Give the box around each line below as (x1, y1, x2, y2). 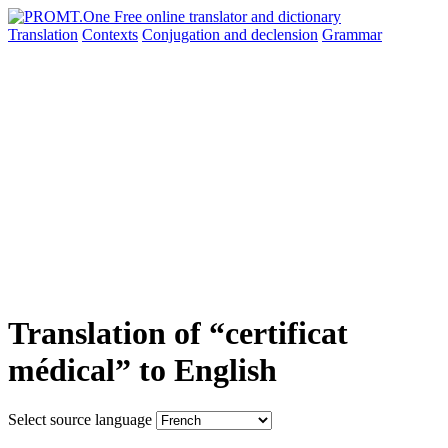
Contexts (82, 26, 138, 43)
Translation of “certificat (8, 315, 348, 352)
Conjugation (142, 26, 224, 43)
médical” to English (8, 352, 277, 389)
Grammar (322, 26, 382, 43)
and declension (224, 26, 318, 43)
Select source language (8, 410, 152, 428)
